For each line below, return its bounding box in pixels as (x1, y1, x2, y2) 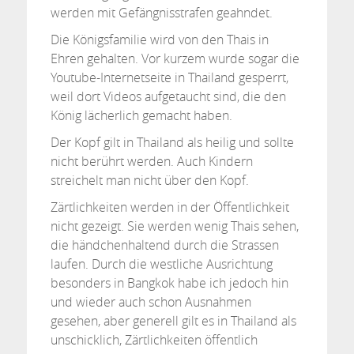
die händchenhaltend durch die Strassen (50, 236, 279, 254)
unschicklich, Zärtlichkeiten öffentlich (50, 331, 258, 348)
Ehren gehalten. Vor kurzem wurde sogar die (50, 50, 299, 67)
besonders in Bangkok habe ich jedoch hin (50, 274, 288, 292)
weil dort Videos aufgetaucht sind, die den (50, 88, 286, 105)
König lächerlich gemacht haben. (50, 107, 232, 124)
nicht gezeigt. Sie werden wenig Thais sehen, (50, 217, 299, 235)
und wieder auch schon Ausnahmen (50, 293, 251, 311)
